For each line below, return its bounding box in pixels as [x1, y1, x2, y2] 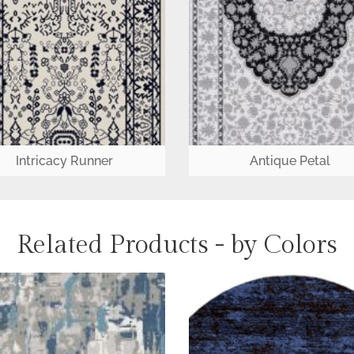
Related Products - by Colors [17, 229, 337, 260]
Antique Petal [249, 153, 330, 168]
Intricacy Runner [16, 153, 113, 168]
